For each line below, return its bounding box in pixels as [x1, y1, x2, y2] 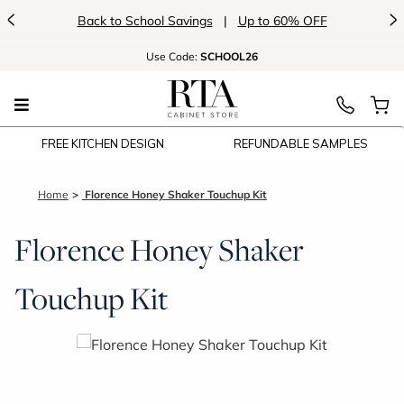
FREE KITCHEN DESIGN [41, 136, 165, 151]
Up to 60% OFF [237, 12, 327, 29]
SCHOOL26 [200, 50, 258, 63]
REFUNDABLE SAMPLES [234, 136, 369, 151]
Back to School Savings [77, 12, 213, 29]
